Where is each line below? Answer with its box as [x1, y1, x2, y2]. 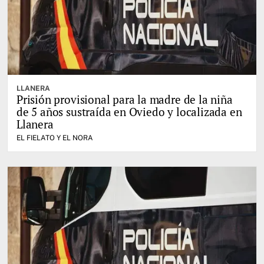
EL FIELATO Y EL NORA [16, 134, 93, 143]
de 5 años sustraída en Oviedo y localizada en [16, 104, 242, 120]
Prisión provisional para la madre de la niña [16, 92, 233, 107]
